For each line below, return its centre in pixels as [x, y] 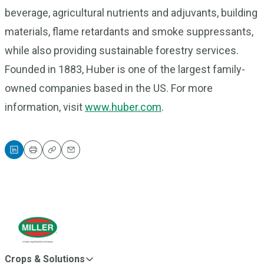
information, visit [45, 107]
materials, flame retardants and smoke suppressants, [129, 32]
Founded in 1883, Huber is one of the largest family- [125, 69]
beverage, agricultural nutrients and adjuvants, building [131, 13]
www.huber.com [123, 107]
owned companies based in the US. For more [109, 88]
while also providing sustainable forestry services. [122, 50]
